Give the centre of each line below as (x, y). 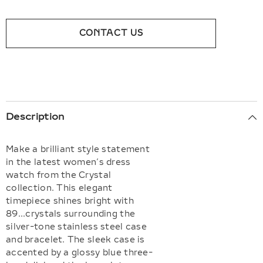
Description (35, 117)
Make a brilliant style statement (78, 150)
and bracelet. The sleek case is (75, 240)
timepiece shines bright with (70, 201)
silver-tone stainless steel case (76, 227)
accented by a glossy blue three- (79, 253)
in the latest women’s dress (68, 163)
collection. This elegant (59, 188)
